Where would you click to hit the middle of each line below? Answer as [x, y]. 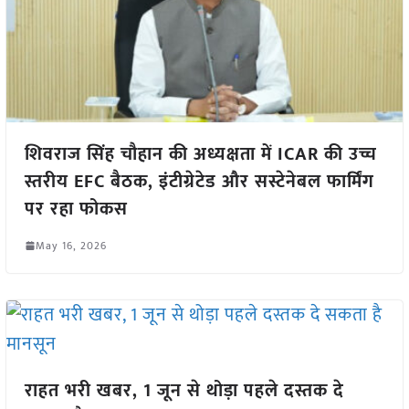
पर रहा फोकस [76, 209]
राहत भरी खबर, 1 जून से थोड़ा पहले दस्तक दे [184, 390]
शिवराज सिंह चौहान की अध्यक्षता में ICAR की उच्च [200, 154]
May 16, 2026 [71, 245]
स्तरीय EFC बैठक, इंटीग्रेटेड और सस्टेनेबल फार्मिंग [199, 181]
